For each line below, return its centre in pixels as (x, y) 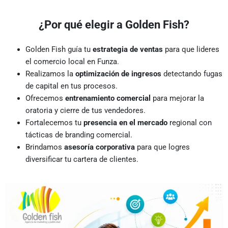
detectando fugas (192, 74)
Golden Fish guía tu (59, 50)
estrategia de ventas (128, 50)
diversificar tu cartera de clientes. (82, 160)
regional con (190, 123)
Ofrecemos (45, 98)
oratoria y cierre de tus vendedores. (85, 111)
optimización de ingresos (118, 74)
